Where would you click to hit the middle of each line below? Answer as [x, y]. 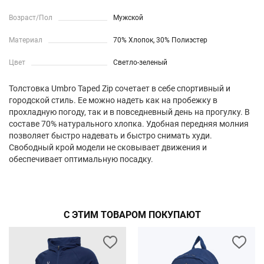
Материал [26, 40]
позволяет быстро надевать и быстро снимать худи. [110, 136]
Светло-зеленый [141, 62]
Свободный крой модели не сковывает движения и [108, 147]
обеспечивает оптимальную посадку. [81, 159]
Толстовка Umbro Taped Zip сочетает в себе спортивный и [120, 88]
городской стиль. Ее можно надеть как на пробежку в [113, 100]
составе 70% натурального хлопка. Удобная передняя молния [129, 124]
